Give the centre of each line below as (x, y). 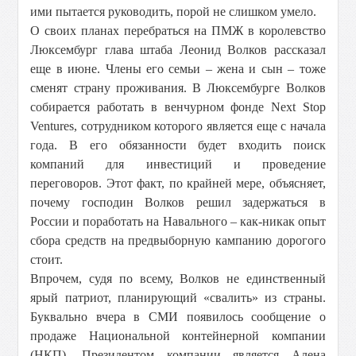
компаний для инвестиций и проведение (178, 164)
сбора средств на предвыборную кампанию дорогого (178, 240)
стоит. (47, 259)
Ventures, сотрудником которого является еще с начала (178, 126)
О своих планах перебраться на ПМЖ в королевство (178, 31)
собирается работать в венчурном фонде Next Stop (178, 107)
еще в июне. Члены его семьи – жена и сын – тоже (178, 69)
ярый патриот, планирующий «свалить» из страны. (178, 298)
